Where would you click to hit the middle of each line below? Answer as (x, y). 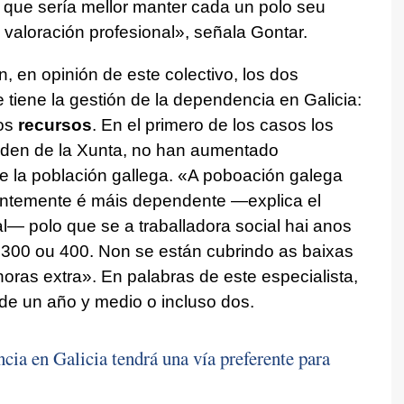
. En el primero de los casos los (212, 125)
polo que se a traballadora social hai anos (188, 226)
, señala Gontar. (246, 32)
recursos (52, 125)
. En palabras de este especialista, (225, 277)
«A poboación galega (260, 176)
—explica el (275, 201)
